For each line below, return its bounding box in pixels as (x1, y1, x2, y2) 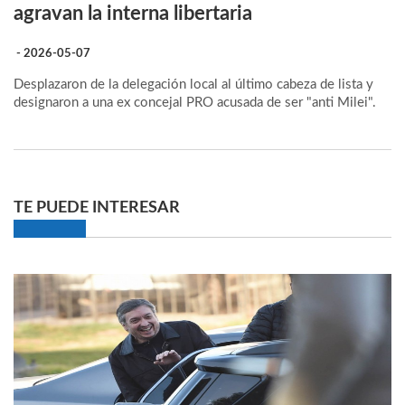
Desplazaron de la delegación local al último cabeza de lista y (14, 78, 373, 91)
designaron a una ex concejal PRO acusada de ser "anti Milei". (14, 96, 376, 109)
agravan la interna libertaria (14, 4, 252, 24)
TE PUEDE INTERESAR (14, 199, 180, 216)
